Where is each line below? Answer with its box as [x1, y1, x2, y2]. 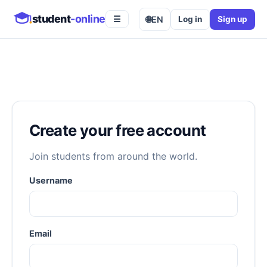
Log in [178, 14, 202, 24]
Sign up [218, 14, 247, 24]
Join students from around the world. [29, 150, 197, 163]
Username [29, 175, 73, 186]
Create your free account [29, 121, 206, 140]
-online [70, 13, 105, 25]
